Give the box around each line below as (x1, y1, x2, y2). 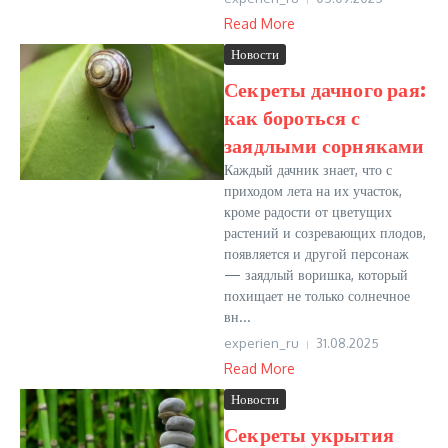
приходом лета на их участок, (224, 182, 402, 199)
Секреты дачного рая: (224, 76, 426, 101)
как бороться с (224, 104, 360, 129)
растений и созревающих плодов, (224, 224, 426, 241)
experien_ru (224, 335, 299, 351)
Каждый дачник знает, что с (224, 161, 392, 178)
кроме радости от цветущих (224, 203, 392, 220)
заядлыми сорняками (224, 132, 425, 157)
